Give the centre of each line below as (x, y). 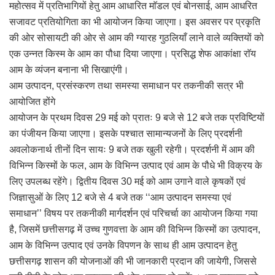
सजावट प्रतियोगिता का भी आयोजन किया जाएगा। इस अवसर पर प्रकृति (135, 22)
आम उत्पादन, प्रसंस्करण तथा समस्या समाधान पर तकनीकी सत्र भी (126, 86)
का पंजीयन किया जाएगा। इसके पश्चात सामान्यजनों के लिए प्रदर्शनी (126, 134)
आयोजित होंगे (32, 102)
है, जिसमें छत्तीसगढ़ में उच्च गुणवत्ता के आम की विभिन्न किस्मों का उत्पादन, (135, 230)
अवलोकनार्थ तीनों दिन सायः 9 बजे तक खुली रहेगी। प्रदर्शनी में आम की (132, 150)
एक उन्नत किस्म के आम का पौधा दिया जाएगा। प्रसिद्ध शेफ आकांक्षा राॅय (133, 54)
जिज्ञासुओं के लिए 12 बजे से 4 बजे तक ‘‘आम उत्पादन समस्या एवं (120, 198)
